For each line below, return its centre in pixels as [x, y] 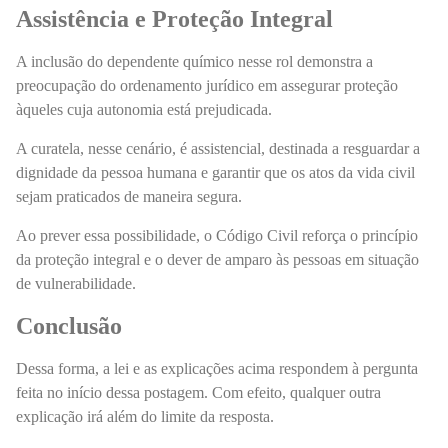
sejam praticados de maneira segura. [131, 196]
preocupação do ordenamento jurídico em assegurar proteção [207, 85]
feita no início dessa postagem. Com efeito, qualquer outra [198, 392]
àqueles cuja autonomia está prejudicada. [146, 109]
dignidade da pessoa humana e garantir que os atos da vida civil [215, 172]
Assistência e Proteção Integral [174, 18]
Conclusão [69, 326]
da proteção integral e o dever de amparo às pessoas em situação [217, 259]
